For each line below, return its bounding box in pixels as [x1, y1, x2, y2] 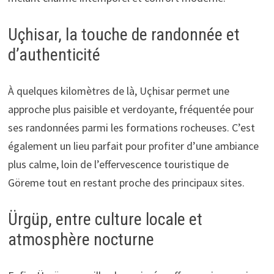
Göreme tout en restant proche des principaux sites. [7, 175, 245, 190]
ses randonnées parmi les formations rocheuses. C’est [7, 120, 255, 135]
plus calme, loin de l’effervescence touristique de [7, 157, 229, 171]
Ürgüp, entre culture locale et [7, 209, 202, 229]
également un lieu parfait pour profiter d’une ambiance [7, 138, 259, 153]
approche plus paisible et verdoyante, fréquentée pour [7, 102, 254, 116]
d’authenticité [7, 44, 100, 65]
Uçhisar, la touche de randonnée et [7, 24, 240, 45]
